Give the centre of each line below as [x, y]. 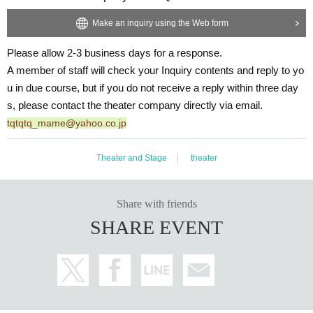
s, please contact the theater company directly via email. [135, 105]
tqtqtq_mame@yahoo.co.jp [67, 123]
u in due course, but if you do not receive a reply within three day [153, 87]
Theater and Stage [131, 158]
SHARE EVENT [156, 227]
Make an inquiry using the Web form [160, 23]
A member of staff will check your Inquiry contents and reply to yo [155, 70]
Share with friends [156, 203]
